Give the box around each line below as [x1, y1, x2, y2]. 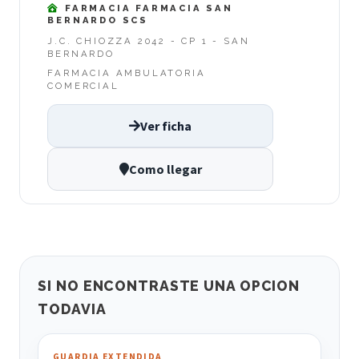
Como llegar [128, 160, 202, 177]
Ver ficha [140, 117, 192, 134]
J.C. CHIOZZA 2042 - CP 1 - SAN [47, 35, 250, 47]
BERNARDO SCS [47, 14, 148, 26]
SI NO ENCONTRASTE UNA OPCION [38, 276, 301, 294]
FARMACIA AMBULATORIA [47, 67, 206, 79]
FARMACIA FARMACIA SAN [60, 2, 233, 14]
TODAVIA [38, 300, 107, 317]
